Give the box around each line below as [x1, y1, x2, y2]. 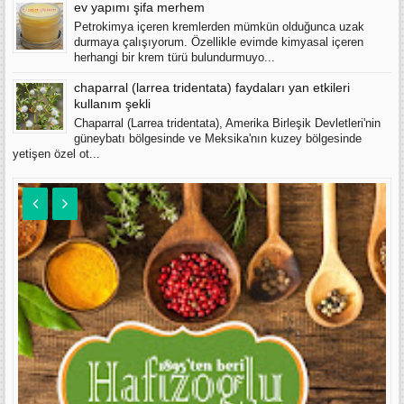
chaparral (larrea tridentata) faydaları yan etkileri [74, 79, 350, 95]
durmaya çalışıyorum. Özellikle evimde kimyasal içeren [74, 35, 363, 49]
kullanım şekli [74, 96, 151, 111]
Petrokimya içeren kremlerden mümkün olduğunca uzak [74, 20, 364, 33]
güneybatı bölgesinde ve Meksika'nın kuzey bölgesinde [74, 132, 362, 145]
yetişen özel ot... [13, 147, 100, 161]
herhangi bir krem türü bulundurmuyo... [74, 50, 275, 64]
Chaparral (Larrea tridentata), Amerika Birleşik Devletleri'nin [74, 116, 381, 130]
